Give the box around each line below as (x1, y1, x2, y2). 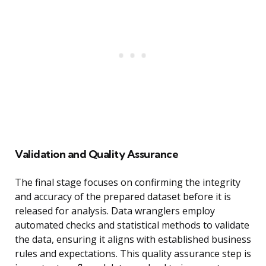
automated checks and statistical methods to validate (15, 218, 249, 232)
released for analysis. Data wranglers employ (15, 204, 215, 218)
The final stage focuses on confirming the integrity (15, 176, 240, 189)
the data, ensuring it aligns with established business (15, 233, 251, 246)
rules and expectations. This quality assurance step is (15, 247, 251, 261)
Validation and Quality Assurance (15, 147, 178, 161)
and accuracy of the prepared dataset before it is (15, 190, 231, 204)
